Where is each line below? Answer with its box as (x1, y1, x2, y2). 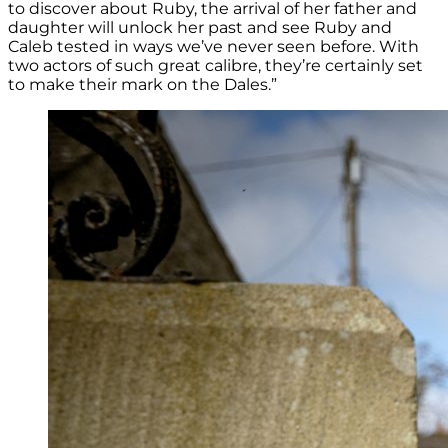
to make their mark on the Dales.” (8, 74, 277, 94)
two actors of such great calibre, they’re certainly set (8, 55, 423, 75)
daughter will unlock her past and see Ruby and (8, 17, 392, 37)
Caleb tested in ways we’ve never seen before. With (8, 36, 419, 56)
